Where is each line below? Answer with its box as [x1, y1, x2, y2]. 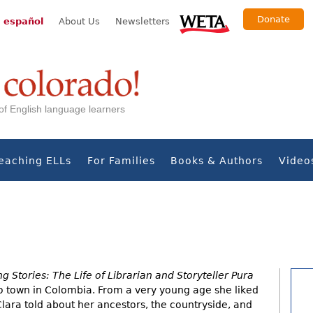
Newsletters [115, 16, 170, 27]
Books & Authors [170, 155, 263, 166]
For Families [87, 155, 155, 166]
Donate [257, 14, 290, 24]
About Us [59, 16, 100, 27]
